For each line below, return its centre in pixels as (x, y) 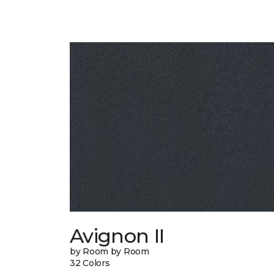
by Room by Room (109, 252)
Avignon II (117, 236)
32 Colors (90, 263)
